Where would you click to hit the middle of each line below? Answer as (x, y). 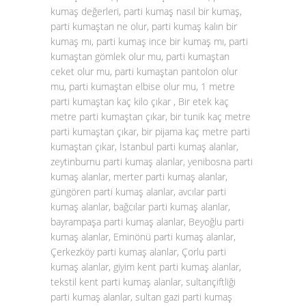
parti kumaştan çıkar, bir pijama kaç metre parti (150, 131)
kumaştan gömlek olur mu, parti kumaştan (140, 56)
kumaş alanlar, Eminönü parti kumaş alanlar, (143, 237)
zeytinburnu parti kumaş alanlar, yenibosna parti (152, 162)
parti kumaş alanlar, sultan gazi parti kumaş (141, 297)
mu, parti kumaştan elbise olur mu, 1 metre (143, 86)
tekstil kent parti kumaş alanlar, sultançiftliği (143, 282)
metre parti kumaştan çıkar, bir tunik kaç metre (151, 116)
